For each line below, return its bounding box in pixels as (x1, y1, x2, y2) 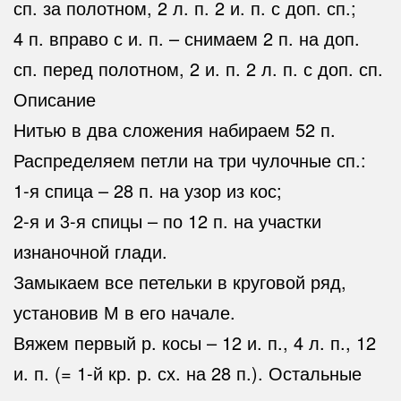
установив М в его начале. (13, 299, 235, 326)
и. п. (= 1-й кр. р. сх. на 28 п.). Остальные (13, 360, 362, 387)
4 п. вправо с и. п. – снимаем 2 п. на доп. (13, 25, 360, 52)
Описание (13, 86, 96, 113)
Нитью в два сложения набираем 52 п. (13, 116, 336, 143)
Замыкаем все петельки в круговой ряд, (13, 269, 346, 295)
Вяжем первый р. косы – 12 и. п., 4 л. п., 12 (13, 329, 376, 356)
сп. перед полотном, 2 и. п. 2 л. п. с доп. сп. (13, 55, 383, 82)
